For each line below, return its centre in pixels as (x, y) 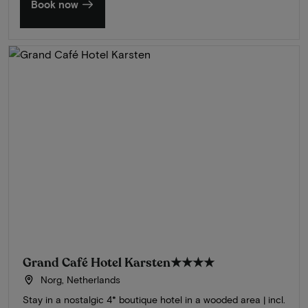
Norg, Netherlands (79, 279)
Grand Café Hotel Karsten (97, 262)
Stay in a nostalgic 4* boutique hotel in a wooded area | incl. (154, 299)
